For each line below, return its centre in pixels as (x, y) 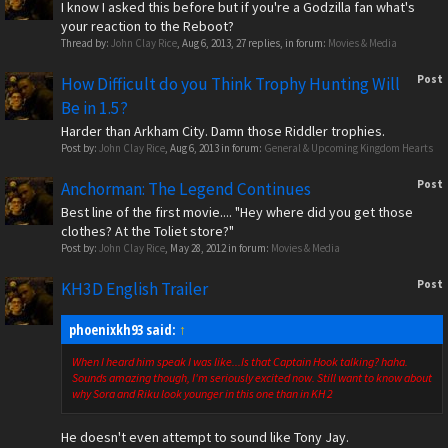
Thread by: (86, 43)
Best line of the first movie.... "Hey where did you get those (237, 212)
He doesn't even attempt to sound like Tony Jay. (205, 437)
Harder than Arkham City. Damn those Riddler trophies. (223, 131)
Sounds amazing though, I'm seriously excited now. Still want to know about (252, 377)
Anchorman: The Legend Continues (186, 189)
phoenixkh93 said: (124, 329)
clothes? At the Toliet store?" (147, 231)
